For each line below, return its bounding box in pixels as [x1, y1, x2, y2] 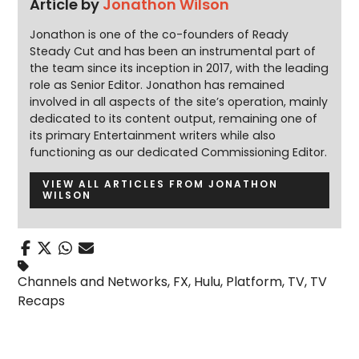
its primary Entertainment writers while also [30, 127, 276, 143]
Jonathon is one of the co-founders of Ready [30, 26, 289, 42]
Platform [226, 272, 283, 291]
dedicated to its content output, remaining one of [30, 110, 318, 127]
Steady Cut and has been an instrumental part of [30, 42, 317, 59]
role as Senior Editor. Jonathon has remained [30, 76, 285, 93]
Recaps [18, 291, 66, 310]
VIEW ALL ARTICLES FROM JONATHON [42, 177, 279, 192]
